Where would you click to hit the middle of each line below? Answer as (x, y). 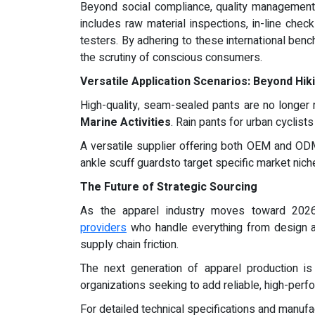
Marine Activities (126, 122)
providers (103, 228)
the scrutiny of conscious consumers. (171, 58)
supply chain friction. (129, 245)
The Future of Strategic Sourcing (169, 187)
